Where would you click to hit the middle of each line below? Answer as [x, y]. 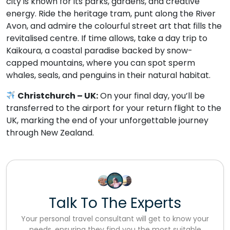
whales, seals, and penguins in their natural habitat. [108, 75]
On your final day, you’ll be [152, 95]
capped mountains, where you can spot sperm [101, 63]
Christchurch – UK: [58, 95]
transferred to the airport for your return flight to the [114, 108]
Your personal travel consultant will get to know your [115, 218]
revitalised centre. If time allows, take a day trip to [107, 38]
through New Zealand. [50, 132]
